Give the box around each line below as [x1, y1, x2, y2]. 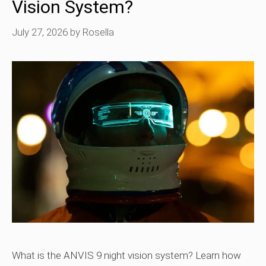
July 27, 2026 [12, 26, 68, 38]
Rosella [83, 26, 114, 38]
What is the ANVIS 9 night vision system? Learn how [12, 249, 241, 261]
